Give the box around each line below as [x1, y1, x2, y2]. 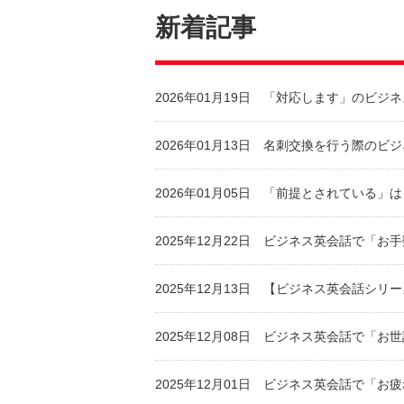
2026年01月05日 [155, 186, 251, 200]
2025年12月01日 [155, 377, 251, 391]
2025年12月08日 [155, 329, 251, 344]
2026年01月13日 [155, 138, 251, 152]
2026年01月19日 [155, 90, 251, 105]
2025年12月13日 [155, 281, 251, 296]
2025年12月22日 [155, 234, 251, 248]
